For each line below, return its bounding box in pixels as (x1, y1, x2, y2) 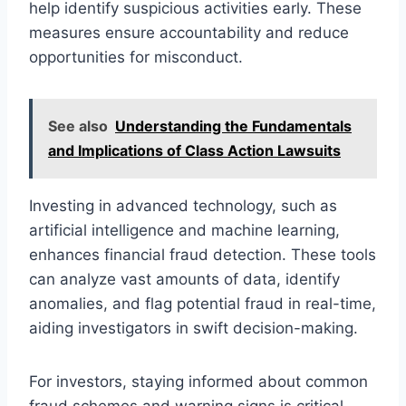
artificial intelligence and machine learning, (29, 220, 340, 239)
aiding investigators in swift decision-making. (29, 318, 358, 337)
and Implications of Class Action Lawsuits (48, 140, 341, 159)
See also (48, 116, 108, 135)
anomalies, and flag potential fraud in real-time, (29, 294, 376, 313)
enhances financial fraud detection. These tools (29, 245, 376, 264)
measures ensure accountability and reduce (29, 23, 349, 42)
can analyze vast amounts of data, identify (29, 269, 340, 288)
